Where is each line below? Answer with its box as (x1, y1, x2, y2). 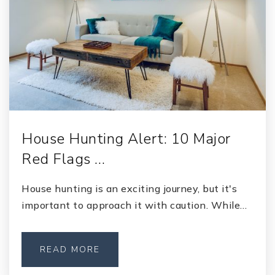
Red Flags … (21, 149, 106, 169)
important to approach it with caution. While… (21, 199, 247, 211)
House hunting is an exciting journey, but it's (21, 182, 237, 195)
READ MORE (40, 244, 100, 255)
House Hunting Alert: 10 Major (21, 129, 231, 149)
